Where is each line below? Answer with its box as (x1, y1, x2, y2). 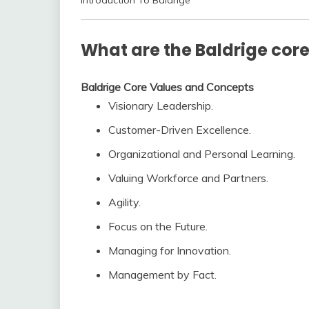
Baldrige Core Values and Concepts (81, 80, 254, 94)
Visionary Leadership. (108, 99, 213, 113)
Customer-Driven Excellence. (108, 123, 251, 137)
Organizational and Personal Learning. (108, 147, 295, 161)
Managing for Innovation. (108, 243, 231, 258)
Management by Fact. (108, 268, 217, 282)
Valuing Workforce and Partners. (108, 171, 268, 186)
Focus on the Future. (108, 219, 208, 234)
